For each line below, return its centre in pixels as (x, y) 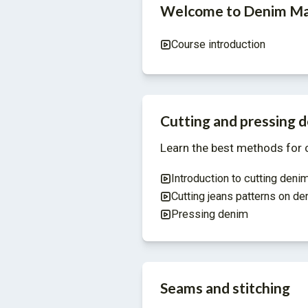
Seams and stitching (225, 288)
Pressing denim (209, 214)
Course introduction (218, 45)
